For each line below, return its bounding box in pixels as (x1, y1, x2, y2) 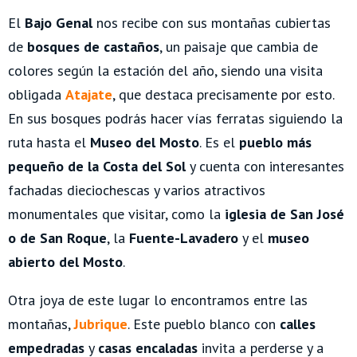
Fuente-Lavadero (129, 229, 238, 248)
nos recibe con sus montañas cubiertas (92, 14, 331, 33)
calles (280, 315, 316, 334)
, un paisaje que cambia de (159, 37, 318, 57)
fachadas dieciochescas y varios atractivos (8, 181, 265, 200)
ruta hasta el (8, 133, 90, 152)
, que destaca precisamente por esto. (112, 85, 334, 104)
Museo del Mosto (90, 133, 199, 152)
